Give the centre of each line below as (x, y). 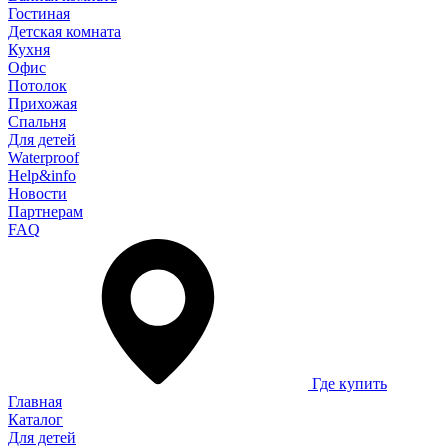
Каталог (35, 419)
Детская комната (64, 31)
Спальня (37, 121)
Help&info (42, 175)
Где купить (349, 383)
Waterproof (43, 157)
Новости (37, 193)
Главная (35, 401)
